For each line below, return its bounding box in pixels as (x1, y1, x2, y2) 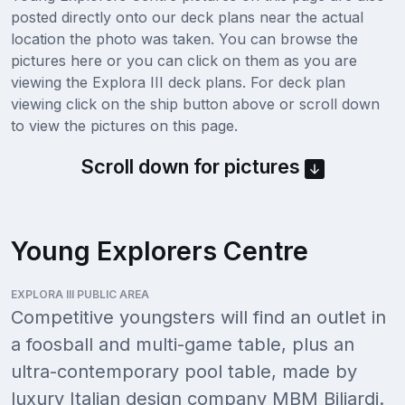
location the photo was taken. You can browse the (11, 30, 358, 49)
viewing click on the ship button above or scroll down (11, 95, 380, 114)
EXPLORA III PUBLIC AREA (11, 287, 149, 302)
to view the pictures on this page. (11, 117, 238, 136)
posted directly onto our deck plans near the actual (11, 8, 363, 27)
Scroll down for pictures (80, 155, 305, 179)
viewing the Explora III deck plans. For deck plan (11, 73, 345, 92)
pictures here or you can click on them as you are (11, 52, 357, 71)
